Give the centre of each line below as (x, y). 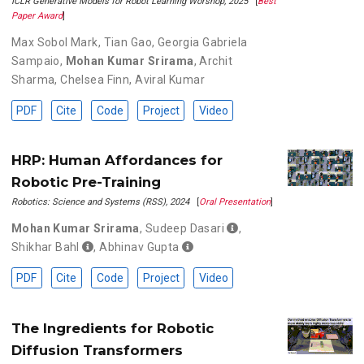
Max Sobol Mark (54, 42)
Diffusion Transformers (97, 351)
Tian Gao (128, 42)
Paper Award (37, 15)
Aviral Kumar (170, 79)
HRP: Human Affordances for (117, 160)
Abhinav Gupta (139, 247)
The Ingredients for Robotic (112, 329)
